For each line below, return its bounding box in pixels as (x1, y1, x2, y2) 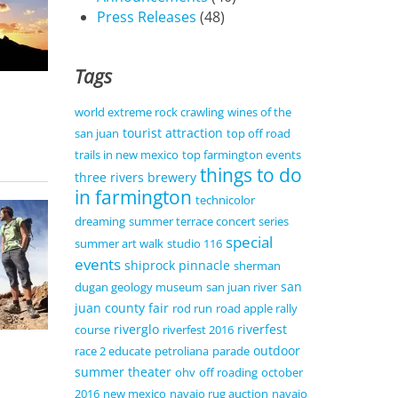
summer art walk (74, 235, 163, 252)
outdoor (252, 342, 300, 360)
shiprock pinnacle (123, 257, 230, 275)
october (260, 364, 303, 381)
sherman (233, 258, 281, 275)
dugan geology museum (74, 279, 203, 296)
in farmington (74, 185, 192, 211)
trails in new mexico (74, 147, 179, 163)
